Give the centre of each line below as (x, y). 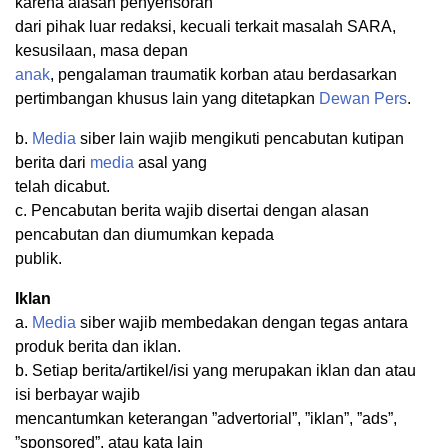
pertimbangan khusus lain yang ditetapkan (167, 99)
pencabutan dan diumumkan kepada (144, 235)
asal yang (170, 163)
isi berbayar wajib (77, 395)
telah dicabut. (62, 187)
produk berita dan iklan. (98, 347)
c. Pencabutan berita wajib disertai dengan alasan (192, 211)
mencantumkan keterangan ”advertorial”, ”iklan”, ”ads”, (206, 419)
